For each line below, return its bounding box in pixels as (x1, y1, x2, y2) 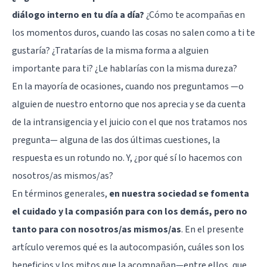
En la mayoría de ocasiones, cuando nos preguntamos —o (12, 79, 244, 93)
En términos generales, (12, 187, 109, 200)
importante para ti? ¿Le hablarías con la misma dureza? (12, 61, 237, 75)
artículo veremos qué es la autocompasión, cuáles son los (12, 240, 244, 254)
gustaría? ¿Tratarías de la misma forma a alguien (12, 44, 209, 57)
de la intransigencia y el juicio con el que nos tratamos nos (12, 115, 247, 129)
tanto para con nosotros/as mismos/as (12, 222, 181, 236)
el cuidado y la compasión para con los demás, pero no (12, 204, 247, 218)
